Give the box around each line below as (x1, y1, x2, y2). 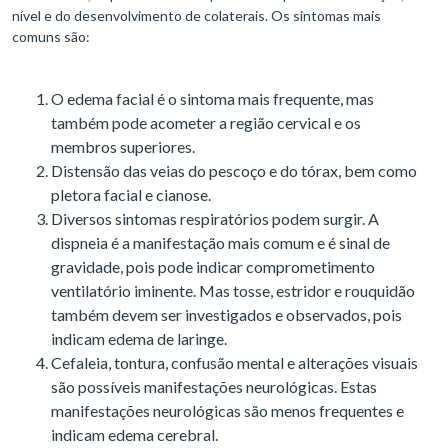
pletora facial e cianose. (51, 185, 211, 205)
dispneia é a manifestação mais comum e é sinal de (51, 233, 390, 253)
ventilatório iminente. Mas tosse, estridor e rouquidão (51, 281, 415, 301)
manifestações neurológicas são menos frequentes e (51, 401, 404, 421)
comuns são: (12, 28, 90, 46)
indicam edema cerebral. (51, 425, 218, 445)
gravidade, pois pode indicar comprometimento (51, 257, 375, 277)
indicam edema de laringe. (51, 329, 227, 349)
